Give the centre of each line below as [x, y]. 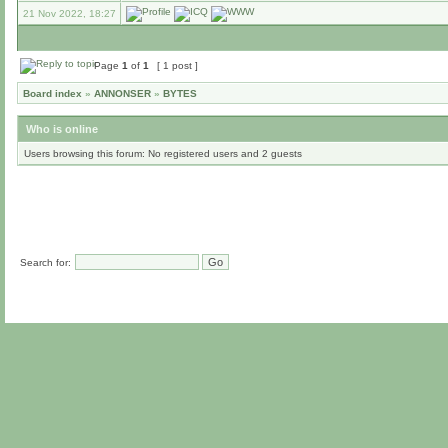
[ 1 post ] [177, 65]
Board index [52, 93]
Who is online [62, 129]
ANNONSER [122, 93]
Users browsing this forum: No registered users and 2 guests [163, 153]
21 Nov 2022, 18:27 [69, 13]
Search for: [45, 262]
